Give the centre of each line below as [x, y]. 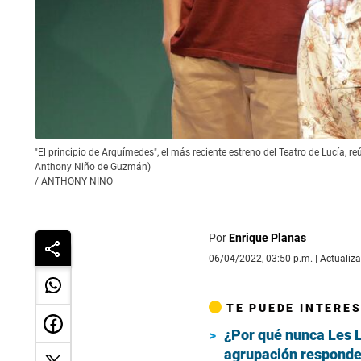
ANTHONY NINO [77, 182]
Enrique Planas [267, 238]
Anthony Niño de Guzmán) [93, 167]
